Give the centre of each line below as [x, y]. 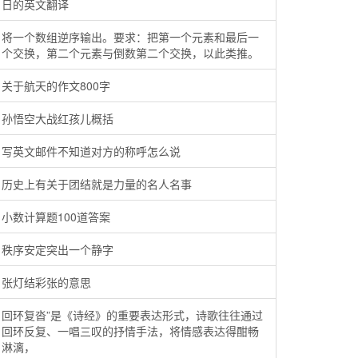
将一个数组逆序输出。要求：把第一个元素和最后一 [130, 37]
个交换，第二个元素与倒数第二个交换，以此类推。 [130, 53]
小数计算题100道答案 [56, 217]
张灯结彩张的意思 [46, 282]
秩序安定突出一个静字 [58, 249]
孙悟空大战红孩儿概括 [58, 118]
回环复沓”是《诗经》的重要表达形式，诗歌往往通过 [132, 315]
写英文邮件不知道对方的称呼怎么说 [91, 151]
